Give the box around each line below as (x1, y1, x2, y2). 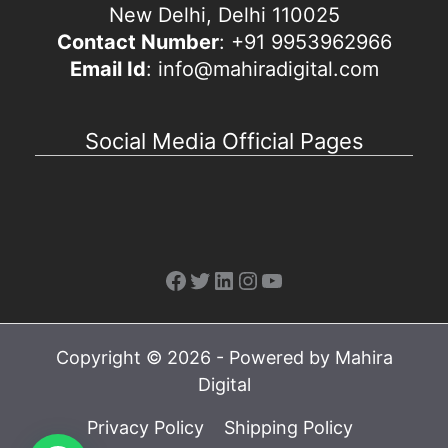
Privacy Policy (87, 416, 204, 438)
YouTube (259, 264, 356, 294)
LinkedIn (211, 264, 306, 294)
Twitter (187, 264, 268, 294)
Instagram (235, 264, 350, 294)
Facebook (163, 264, 274, 294)
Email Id (69, 56, 146, 81)
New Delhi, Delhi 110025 (108, 2, 340, 27)
